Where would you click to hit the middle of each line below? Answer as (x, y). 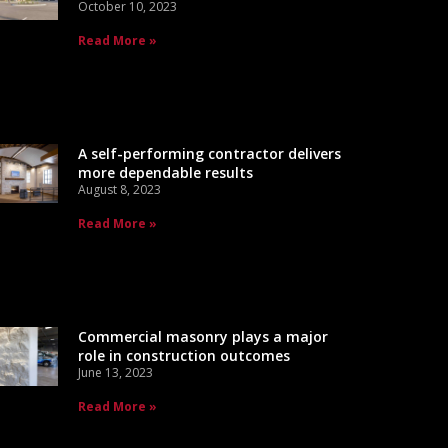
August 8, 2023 (119, 189)
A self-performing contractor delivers (209, 153)
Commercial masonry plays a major (202, 337)
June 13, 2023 (115, 373)
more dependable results (165, 172)
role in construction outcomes (183, 356)
